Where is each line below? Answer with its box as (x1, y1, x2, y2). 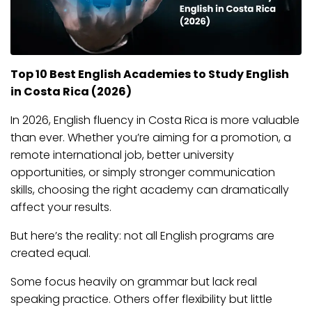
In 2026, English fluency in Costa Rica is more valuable (10, 111, 299, 128)
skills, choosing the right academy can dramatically (10, 181, 289, 198)
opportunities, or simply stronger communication (10, 164, 275, 180)
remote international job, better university (10, 146, 234, 163)
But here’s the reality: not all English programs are (10, 227, 274, 244)
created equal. (10, 244, 91, 261)
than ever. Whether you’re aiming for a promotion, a (10, 129, 291, 146)
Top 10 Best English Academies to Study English (10, 65, 289, 82)
